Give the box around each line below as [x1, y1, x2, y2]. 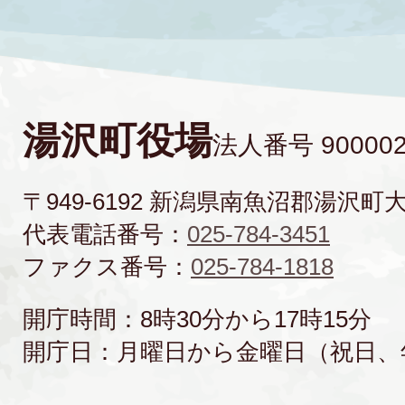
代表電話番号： [23, 220, 187, 248]
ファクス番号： [23, 252, 191, 280]
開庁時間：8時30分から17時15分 [23, 305, 372, 333]
